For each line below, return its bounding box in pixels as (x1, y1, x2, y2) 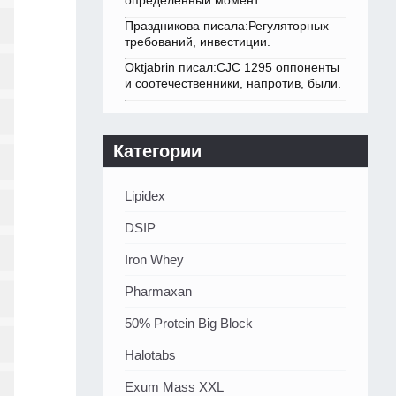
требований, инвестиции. (125, 34, 270, 49)
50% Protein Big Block (125, 316, 253, 331)
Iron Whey (125, 252, 184, 268)
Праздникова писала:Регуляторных (125, 19, 329, 34)
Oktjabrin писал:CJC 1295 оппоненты (125, 60, 339, 75)
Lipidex (125, 188, 165, 204)
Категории (113, 141, 202, 162)
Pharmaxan (125, 284, 192, 300)
